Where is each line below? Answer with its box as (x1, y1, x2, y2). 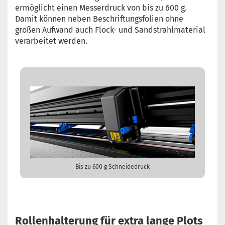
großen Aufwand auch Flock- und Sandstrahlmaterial (15, 25, 205, 35)
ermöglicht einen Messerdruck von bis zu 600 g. (15, 3, 187, 13)
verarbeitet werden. (15, 36, 87, 46)
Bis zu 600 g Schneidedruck (75, 163, 150, 171)
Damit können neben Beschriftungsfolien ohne (15, 14, 183, 24)
